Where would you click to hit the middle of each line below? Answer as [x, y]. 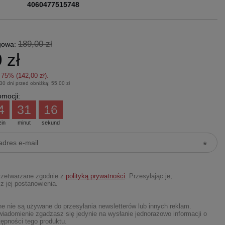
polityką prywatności [95, 176]
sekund [50, 122]
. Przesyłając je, [148, 176]
